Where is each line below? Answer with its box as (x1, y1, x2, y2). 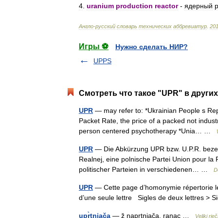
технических (139, 23, 172, 29)
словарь (117, 23, 137, 29)
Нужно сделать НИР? (115, 43, 188, 51)
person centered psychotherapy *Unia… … (79, 127, 217, 135)
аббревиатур (173, 23, 207, 29)
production (116, 2, 153, 10)
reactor (155, 2, 178, 10)
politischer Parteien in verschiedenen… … (79, 165, 214, 173)
